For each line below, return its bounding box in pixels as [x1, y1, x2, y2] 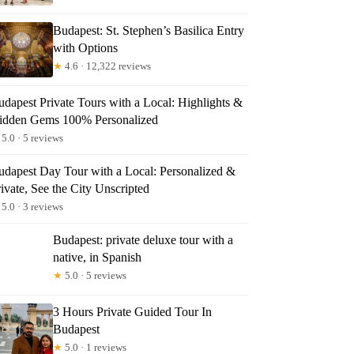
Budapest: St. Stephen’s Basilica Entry [53, 23, 245, 37]
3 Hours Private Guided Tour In [53, 304, 213, 318]
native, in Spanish [53, 250, 142, 264]
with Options [53, 40, 119, 55]
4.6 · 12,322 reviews [62, 59, 152, 72]
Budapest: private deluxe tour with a [53, 232, 234, 247]
